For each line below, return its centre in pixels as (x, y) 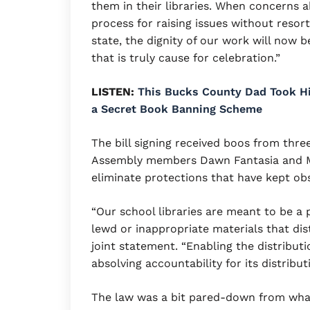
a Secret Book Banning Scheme (177, 109)
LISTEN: (113, 92)
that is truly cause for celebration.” (186, 58)
